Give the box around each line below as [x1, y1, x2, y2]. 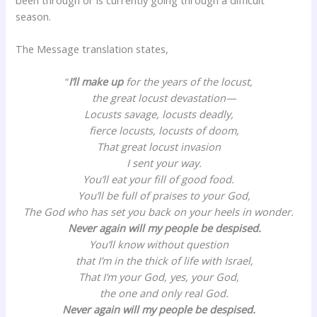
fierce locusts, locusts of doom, [78, 123, 239, 138]
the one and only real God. [88, 286, 229, 301]
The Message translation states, [16, 41, 169, 56]
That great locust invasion [96, 139, 221, 154]
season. [16, 8, 52, 23]
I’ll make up [68, 74, 123, 89]
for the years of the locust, [122, 74, 253, 89]
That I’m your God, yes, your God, [78, 270, 239, 284]
